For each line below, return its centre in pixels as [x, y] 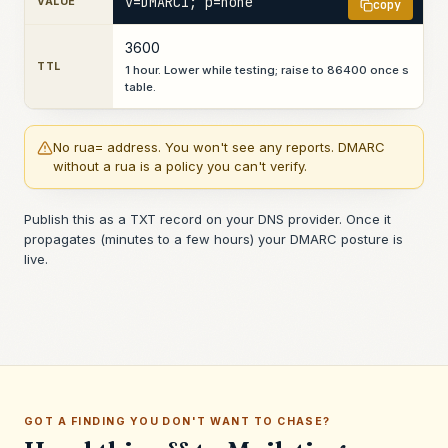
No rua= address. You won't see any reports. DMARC [219, 147]
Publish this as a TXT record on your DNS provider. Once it [207, 219]
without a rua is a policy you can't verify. [180, 166]
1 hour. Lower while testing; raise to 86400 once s [267, 70]
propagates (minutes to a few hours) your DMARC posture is [213, 239]
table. [140, 87]
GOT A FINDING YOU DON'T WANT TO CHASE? [177, 421]
